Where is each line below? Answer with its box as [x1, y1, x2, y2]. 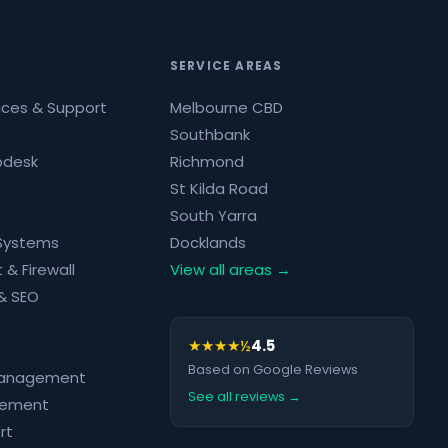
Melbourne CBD [169, 97, 283, 119]
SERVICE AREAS [169, 58, 283, 75]
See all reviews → [187, 387, 301, 405]
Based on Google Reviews [187, 360, 358, 378]
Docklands [169, 232, 246, 254]
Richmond [169, 151, 244, 173]
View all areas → [169, 259, 291, 281]
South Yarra [169, 205, 257, 227]
